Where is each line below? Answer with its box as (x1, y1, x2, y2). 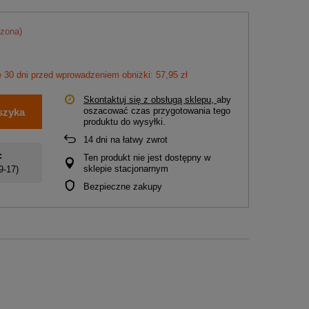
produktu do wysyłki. (83, 117, 166, 127)
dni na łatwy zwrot (93, 134, 168, 145)
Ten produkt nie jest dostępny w (83, 152, 210, 163)
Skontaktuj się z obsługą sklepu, (83, 94, 217, 105)
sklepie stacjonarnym (83, 163, 168, 174)
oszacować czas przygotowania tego (83, 106, 230, 116)
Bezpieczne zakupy (83, 181, 162, 192)
